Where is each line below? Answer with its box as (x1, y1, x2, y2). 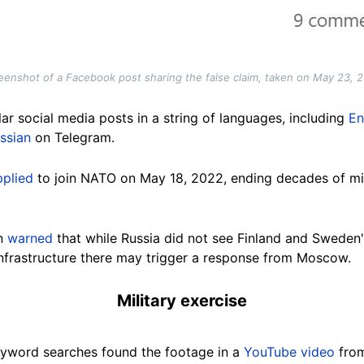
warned (7, 229, 53, 246)
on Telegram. (31, 128, 115, 145)
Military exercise (117, 290, 247, 310)
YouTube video (244, 343, 335, 360)
